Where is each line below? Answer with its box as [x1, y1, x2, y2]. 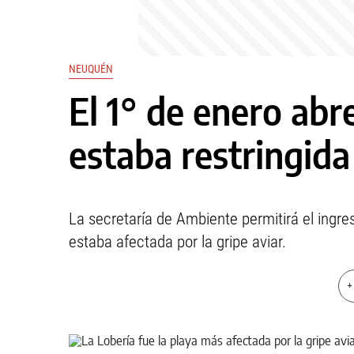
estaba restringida [69, 132, 350, 177]
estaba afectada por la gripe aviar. [69, 232, 286, 251]
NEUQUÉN [69, 62, 113, 75]
